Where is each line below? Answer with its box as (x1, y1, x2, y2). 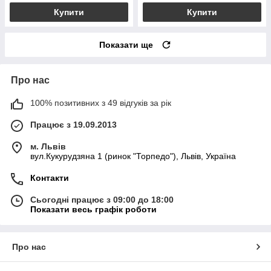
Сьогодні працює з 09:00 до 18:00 (30, 195, 174, 205)
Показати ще (99, 40, 153, 50)
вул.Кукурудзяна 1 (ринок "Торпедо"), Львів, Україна (30, 151, 236, 162)
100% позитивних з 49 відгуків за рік (30, 98, 171, 108)
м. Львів (30, 142, 66, 152)
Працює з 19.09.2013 (30, 120, 117, 130)
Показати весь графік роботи (30, 204, 157, 215)
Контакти (30, 173, 69, 183)
